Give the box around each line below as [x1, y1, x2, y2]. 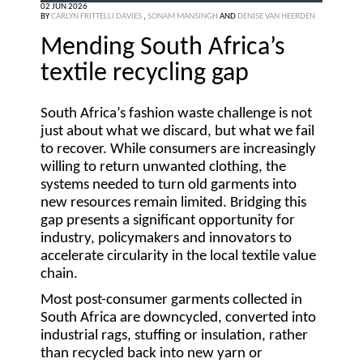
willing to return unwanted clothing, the [41, 160, 286, 176]
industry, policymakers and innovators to [41, 231, 292, 247]
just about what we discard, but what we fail [41, 124, 314, 140]
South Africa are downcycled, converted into [41, 310, 316, 327]
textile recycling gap [41, 61, 249, 88]
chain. [41, 267, 78, 283]
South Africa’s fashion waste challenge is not [41, 106, 312, 122]
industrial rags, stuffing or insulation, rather [41, 328, 308, 344]
